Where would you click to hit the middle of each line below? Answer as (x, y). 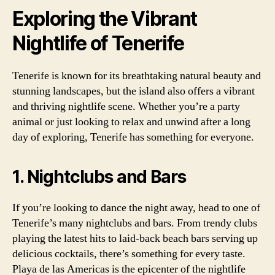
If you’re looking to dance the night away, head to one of (136, 208)
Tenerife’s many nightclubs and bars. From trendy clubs (135, 223)
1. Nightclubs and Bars (99, 177)
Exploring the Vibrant (105, 19)
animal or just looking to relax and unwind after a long (131, 122)
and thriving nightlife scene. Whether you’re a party (126, 107)
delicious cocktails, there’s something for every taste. (129, 254)
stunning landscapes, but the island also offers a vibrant (134, 91)
